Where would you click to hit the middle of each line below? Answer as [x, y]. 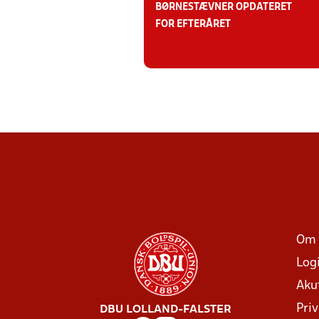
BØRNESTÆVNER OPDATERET [224, 7]
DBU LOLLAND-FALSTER [166, 310]
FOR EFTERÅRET [193, 24]
